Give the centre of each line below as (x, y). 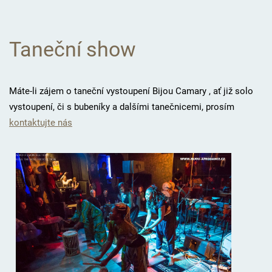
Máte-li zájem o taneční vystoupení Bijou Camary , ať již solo (131, 91)
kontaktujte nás (40, 122)
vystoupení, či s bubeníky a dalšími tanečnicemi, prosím (121, 107)
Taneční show (72, 49)
